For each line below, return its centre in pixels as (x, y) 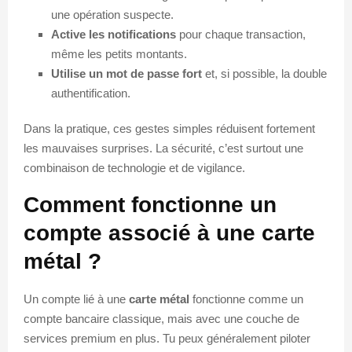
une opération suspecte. (112, 14)
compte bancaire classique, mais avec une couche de (161, 318)
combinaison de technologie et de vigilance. (134, 167)
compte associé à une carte (169, 233)
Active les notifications (114, 34)
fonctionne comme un (246, 299)
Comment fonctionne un (150, 204)
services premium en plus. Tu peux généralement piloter (167, 338)
